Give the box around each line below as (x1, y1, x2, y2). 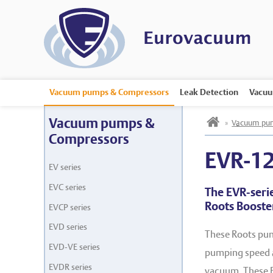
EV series (49, 161, 82, 172)
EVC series (49, 181, 87, 193)
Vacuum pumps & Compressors (49, 87, 169, 97)
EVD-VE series (49, 241, 101, 253)
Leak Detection (179, 87, 238, 97)
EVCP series (49, 201, 91, 213)
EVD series (49, 221, 88, 233)
